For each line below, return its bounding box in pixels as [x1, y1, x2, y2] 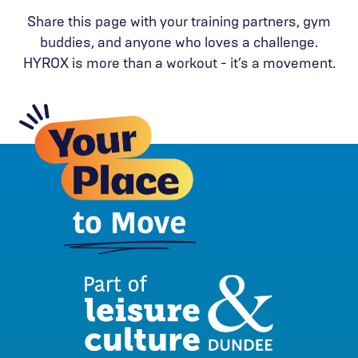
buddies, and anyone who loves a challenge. [40, 34, 318, 52]
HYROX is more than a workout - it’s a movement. [22, 54, 336, 73]
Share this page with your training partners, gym [27, 13, 331, 31]
